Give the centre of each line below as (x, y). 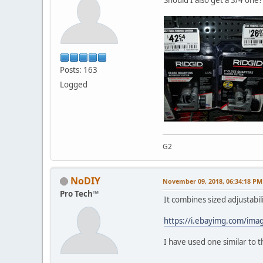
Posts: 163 (79, 70)
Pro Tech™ (79, 193)
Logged (74, 84)
